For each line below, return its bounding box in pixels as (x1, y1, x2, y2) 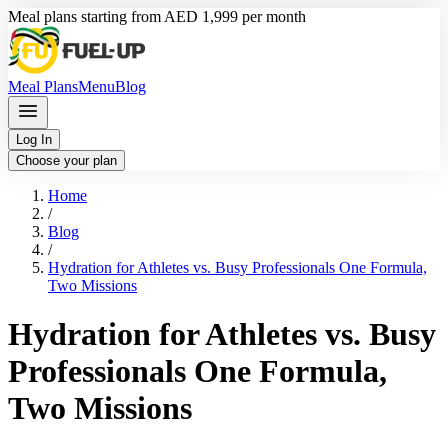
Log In (16, 132, 52, 147)
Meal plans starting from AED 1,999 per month (8, 8, 306, 25)
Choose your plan (16, 153, 117, 168)
